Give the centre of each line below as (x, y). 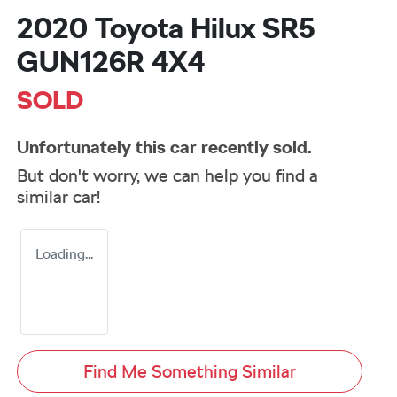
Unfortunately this (93, 148)
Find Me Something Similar (189, 372)
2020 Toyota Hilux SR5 (166, 28)
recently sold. (254, 148)
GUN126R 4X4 (111, 62)
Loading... (64, 254)
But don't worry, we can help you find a (167, 176)
